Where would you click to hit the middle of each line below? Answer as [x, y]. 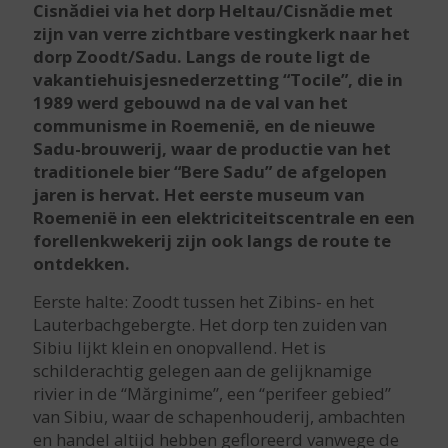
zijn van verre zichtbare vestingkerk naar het [221, 33]
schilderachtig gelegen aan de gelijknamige [202, 370]
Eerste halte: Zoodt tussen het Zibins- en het [203, 301]
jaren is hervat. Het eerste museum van [199, 194]
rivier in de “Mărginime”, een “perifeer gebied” [212, 393]
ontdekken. [81, 263]
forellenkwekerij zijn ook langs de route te [212, 240]
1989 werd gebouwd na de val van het [190, 102]
